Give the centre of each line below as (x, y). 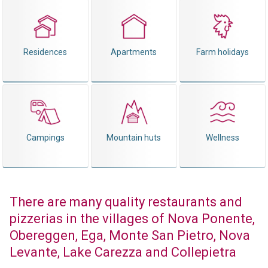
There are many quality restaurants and (126, 202)
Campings (45, 138)
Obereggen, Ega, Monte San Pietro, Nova (130, 235)
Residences (45, 52)
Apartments (134, 52)
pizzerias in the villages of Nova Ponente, (132, 219)
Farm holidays (223, 52)
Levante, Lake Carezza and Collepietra (123, 252)
